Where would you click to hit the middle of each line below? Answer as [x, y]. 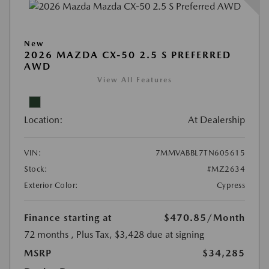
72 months [46, 234]
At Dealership [216, 119]
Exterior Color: [51, 185]
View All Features [134, 80]
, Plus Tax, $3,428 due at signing [138, 234]
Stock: [36, 169]
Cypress [231, 185]
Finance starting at [68, 217]
